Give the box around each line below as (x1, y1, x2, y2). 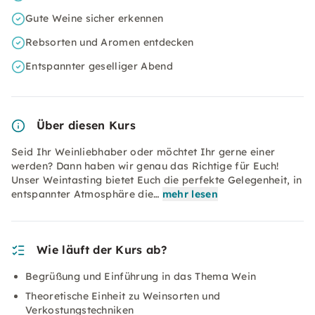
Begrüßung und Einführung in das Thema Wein (25, 270, 257, 283)
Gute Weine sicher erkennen (25, 12, 164, 25)
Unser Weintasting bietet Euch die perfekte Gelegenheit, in (11, 174, 302, 186)
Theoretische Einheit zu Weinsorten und (25, 290, 221, 302)
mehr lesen (162, 188, 218, 200)
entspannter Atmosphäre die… (11, 188, 160, 200)
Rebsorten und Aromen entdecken (25, 36, 194, 49)
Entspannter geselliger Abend (25, 60, 173, 72)
